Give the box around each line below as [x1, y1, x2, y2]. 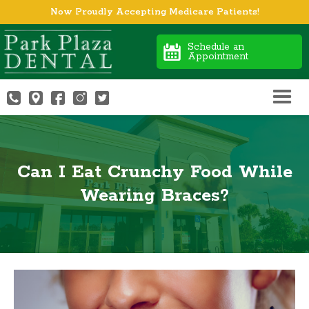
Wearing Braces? [80, 184, 229, 207]
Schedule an [187, 41, 244, 53]
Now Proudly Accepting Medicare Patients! [50, 6, 259, 18]
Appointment [187, 50, 248, 63]
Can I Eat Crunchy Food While [17, 161, 292, 183]
